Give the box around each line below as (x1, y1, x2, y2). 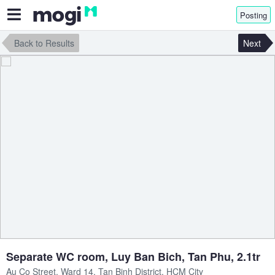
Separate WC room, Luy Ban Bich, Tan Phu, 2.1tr (6, 248, 260, 265)
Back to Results (14, 37, 74, 49)
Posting (240, 9, 267, 21)
